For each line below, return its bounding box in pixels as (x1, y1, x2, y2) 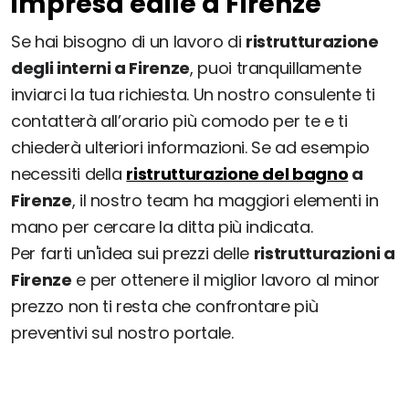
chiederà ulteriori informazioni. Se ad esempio (11, 136, 370, 160)
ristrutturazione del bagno (126, 163, 349, 186)
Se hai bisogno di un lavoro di (11, 30, 246, 54)
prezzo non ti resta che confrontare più (11, 295, 319, 319)
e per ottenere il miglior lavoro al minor (71, 268, 380, 292)
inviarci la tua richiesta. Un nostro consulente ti (11, 83, 375, 107)
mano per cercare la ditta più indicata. (11, 215, 313, 239)
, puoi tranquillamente (189, 57, 362, 80)
